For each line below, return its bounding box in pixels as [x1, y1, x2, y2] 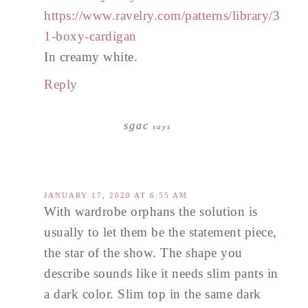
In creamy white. [44, 49, 137, 65]
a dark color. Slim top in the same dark [44, 287, 261, 302]
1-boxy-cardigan [44, 29, 137, 44]
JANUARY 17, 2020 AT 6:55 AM [44, 191, 188, 200]
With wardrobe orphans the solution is [44, 204, 258, 219]
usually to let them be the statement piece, [44, 225, 277, 240]
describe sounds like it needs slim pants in [44, 266, 278, 281]
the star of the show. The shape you [44, 245, 243, 261]
